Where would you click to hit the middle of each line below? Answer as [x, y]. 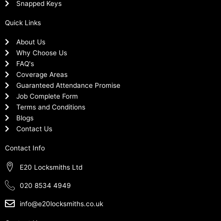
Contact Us [34, 129]
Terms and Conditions [51, 107]
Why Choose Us [41, 53]
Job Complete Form [47, 96]
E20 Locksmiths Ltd [51, 167]
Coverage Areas [42, 74]
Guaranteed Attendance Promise [68, 85]
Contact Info [25, 148]
